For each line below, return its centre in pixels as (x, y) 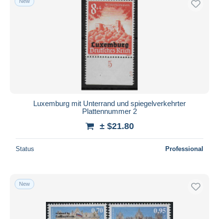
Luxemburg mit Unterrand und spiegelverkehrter (109, 103)
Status (25, 149)
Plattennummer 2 (109, 111)
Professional (184, 149)
